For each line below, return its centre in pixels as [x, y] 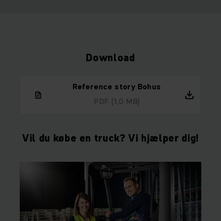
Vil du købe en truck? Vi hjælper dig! [110, 138]
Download [110, 58]
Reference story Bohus [117, 87]
